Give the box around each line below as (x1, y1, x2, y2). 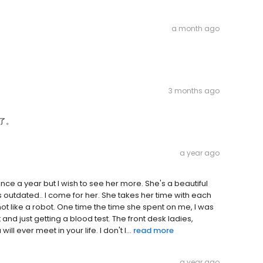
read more (133, 225, 174, 237)
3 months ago (168, 86, 220, 96)
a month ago (171, 23, 220, 34)
